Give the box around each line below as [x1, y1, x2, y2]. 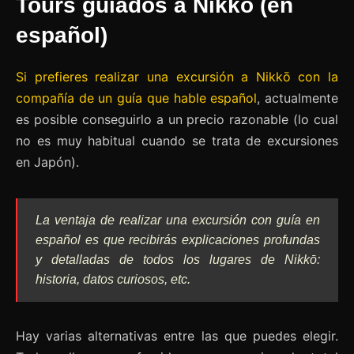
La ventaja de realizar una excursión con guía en [36, 213, 320, 228]
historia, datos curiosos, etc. [36, 273, 190, 287]
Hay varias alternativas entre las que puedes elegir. [16, 328, 338, 345]
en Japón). [16, 154, 79, 171]
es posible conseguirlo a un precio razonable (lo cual [16, 111, 338, 128]
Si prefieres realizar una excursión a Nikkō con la [16, 69, 338, 85]
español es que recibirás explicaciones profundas [36, 233, 320, 247]
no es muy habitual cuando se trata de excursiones [16, 133, 338, 149]
